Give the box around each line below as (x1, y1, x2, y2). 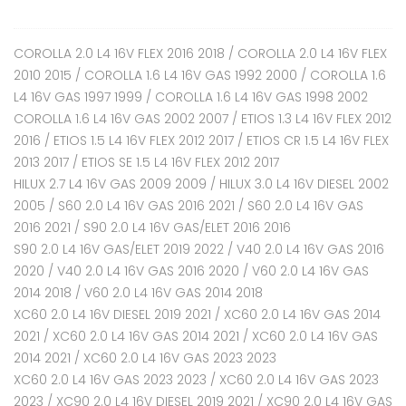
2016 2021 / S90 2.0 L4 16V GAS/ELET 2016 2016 (14, 218, 291, 237)
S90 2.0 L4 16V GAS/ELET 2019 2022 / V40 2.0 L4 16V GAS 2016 (14, 240, 384, 258)
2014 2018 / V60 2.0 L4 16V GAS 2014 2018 (14, 284, 263, 302)
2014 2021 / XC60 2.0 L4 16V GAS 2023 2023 (14, 349, 276, 367)
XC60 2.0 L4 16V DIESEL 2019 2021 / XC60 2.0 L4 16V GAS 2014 (14, 305, 381, 324)
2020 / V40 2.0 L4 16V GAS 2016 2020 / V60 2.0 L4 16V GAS (14, 262, 369, 280)
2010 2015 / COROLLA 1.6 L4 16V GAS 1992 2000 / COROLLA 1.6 (14, 66, 386, 84)
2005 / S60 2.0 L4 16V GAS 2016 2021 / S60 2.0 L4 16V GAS (14, 197, 363, 215)
